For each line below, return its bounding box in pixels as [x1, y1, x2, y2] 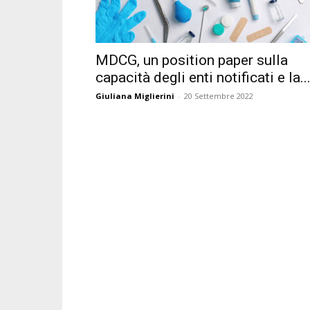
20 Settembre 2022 [184, 91, 253, 101]
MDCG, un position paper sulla [95, 52, 288, 69]
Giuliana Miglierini [95, 91, 174, 101]
